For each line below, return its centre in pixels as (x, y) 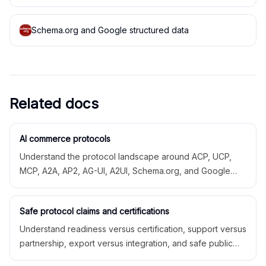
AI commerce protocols (65, 139)
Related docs (54, 104)
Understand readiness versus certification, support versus (133, 229)
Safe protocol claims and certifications (94, 211)
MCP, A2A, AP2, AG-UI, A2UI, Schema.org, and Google (125, 171)
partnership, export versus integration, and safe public (126, 243)
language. (39, 257)
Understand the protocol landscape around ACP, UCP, (126, 156)
